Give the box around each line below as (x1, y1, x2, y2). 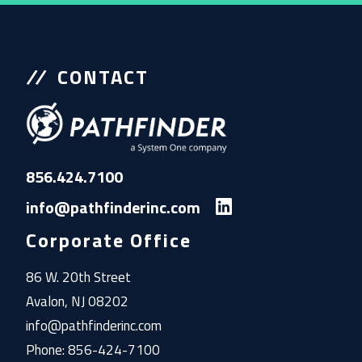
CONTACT (57, 62, 149, 92)
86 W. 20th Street (26, 266, 132, 288)
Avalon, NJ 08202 (26, 290, 129, 312)
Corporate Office (26, 225, 192, 255)
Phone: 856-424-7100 (26, 339, 161, 360)
